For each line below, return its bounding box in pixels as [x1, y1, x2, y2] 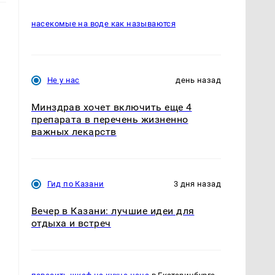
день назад [176, 75, 221, 85]
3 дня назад [173, 179, 221, 189]
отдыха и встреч [31, 217, 111, 230]
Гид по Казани [47, 179, 104, 189]
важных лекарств [31, 125, 117, 137]
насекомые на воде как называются [31, 19, 176, 29]
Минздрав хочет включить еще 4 [31, 101, 192, 113]
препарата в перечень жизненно [31, 113, 188, 125]
